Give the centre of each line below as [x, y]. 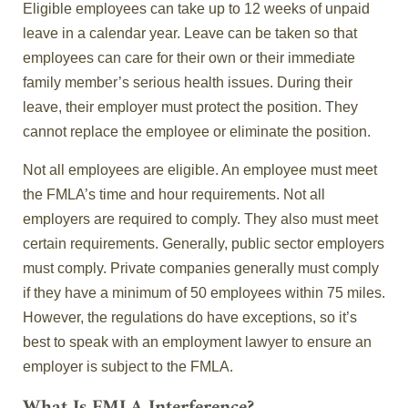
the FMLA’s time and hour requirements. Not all [174, 195]
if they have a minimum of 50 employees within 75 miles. [204, 293]
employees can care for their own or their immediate [189, 58]
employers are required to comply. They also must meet [200, 219]
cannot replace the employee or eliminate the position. [197, 132]
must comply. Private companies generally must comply [201, 269]
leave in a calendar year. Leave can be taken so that [190, 34]
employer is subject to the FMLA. [128, 367]
